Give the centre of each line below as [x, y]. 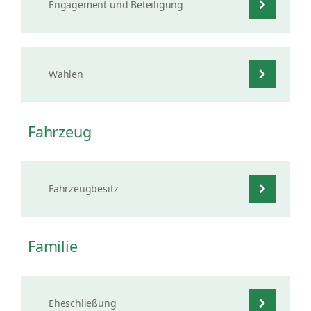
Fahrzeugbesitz [84, 188]
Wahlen [66, 74]
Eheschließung [83, 303]
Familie [53, 246]
